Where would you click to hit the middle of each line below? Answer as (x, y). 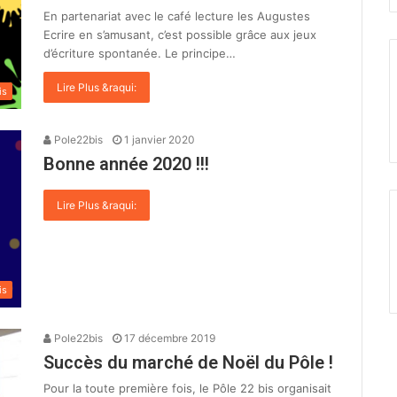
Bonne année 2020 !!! (126, 164)
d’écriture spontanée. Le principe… (140, 54)
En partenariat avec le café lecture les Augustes (177, 16)
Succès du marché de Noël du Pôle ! (188, 362)
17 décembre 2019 (170, 338)
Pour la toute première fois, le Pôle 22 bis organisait (187, 388)
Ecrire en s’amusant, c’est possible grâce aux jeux (180, 35)
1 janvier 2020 (160, 140)
